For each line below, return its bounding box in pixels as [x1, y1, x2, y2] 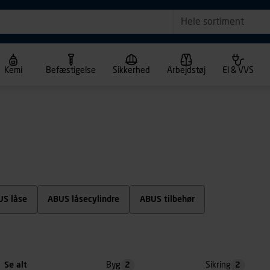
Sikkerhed [113, 66, 150, 75]
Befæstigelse [46, 66, 96, 75]
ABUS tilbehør [140, 195, 195, 204]
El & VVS [222, 66, 254, 75]
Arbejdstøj [167, 66, 206, 75]
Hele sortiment [180, 16, 244, 27]
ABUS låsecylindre [48, 195, 119, 204]
